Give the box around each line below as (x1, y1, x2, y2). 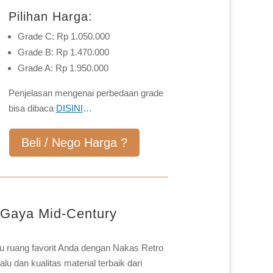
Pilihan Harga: (8, 10, 93, 24)
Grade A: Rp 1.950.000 (17, 63, 108, 74)
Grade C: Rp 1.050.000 (17, 31, 110, 42)
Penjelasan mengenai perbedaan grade (8, 88, 163, 99)
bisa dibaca (8, 103, 56, 114)
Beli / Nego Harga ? (21, 136, 127, 150)
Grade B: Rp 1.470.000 (17, 47, 109, 58)
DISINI (55, 103, 83, 114)
